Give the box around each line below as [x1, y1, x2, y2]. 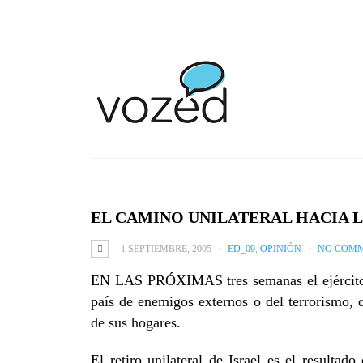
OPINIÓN [260, 243, 301, 254]
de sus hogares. [91, 314, 181, 331]
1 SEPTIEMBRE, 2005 [121, 243, 211, 254]
